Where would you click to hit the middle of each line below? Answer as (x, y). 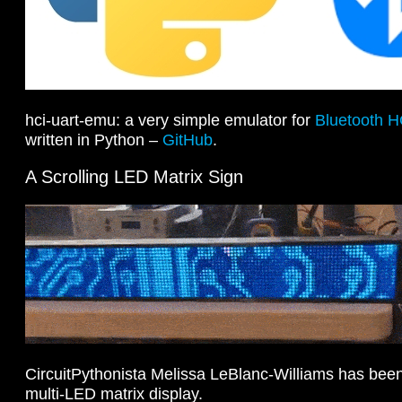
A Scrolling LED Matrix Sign (134, 176)
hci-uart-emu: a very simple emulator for (170, 120)
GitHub (188, 140)
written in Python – (94, 140)
